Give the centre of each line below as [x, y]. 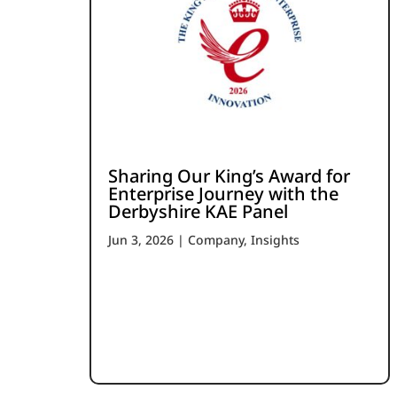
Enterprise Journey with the [223, 193]
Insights [275, 239]
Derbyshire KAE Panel [198, 211]
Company [215, 239]
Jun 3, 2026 [140, 239]
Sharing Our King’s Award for [229, 175]
